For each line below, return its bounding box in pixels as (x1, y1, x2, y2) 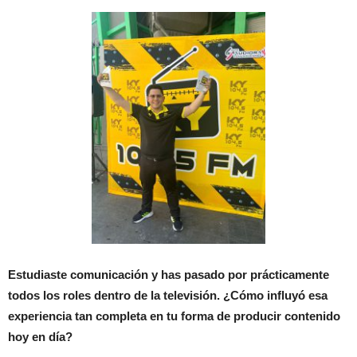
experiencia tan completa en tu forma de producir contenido (8, 309, 340, 324)
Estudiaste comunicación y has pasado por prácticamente (8, 268, 329, 282)
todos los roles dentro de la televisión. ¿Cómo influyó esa (8, 288, 328, 303)
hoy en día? (8, 330, 73, 344)
